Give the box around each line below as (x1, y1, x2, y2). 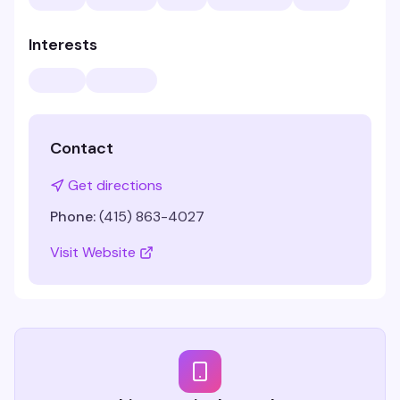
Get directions (68, 176, 162, 195)
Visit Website (50, 243, 136, 262)
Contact (50, 137, 113, 159)
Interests (29, 34, 97, 55)
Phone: (50, 207, 96, 226)
